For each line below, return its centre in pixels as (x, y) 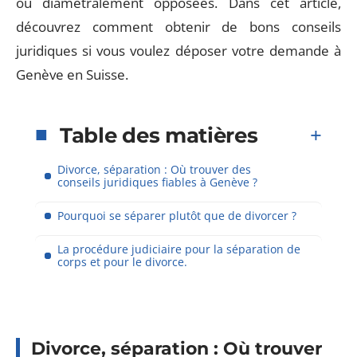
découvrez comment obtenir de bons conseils (178, 27)
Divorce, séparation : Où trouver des (154, 169)
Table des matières (159, 135)
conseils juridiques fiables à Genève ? (157, 182)
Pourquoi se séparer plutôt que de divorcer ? (177, 215)
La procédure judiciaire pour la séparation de (179, 249)
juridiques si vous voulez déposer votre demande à (178, 51)
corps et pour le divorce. (122, 261)
